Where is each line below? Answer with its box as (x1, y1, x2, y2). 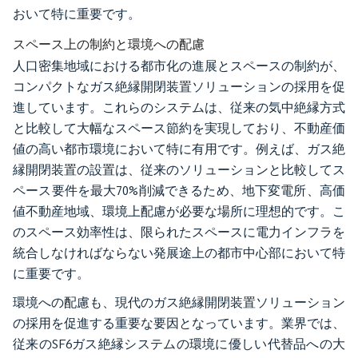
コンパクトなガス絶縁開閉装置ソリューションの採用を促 (13, 79, 345, 95)
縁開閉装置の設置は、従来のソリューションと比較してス (13, 162, 345, 178)
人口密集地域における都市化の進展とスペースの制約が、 (13, 58, 345, 74)
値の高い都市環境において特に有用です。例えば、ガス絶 (13, 141, 345, 157)
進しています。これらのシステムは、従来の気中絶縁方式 (13, 100, 345, 116)
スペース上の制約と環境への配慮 (13, 36, 205, 53)
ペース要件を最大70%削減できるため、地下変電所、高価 (13, 183, 345, 199)
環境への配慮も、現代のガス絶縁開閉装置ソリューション (13, 295, 345, 311)
